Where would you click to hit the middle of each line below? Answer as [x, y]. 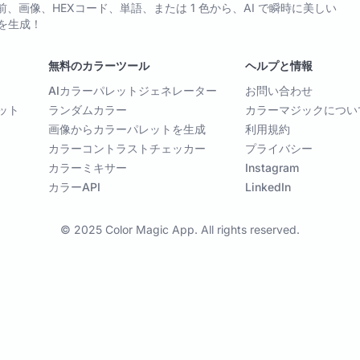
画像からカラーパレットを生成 [127, 129]
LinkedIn [268, 187]
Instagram [272, 168]
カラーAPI [74, 187]
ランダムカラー [87, 110]
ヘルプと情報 [279, 66]
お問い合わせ [279, 91]
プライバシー [279, 149]
